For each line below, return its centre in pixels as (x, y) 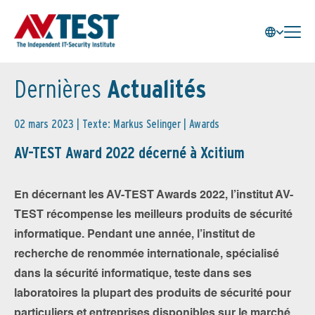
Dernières (58, 89)
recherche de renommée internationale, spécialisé (147, 255)
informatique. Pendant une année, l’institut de (135, 235)
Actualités (154, 89)
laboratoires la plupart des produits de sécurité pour (153, 294)
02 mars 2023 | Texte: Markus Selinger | (102, 124)
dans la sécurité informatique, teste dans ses (133, 274)
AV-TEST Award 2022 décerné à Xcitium (129, 153)
